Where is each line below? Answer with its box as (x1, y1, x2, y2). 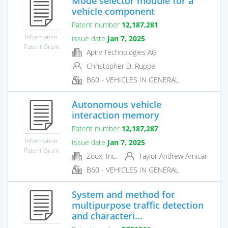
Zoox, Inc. (84, 151, 117, 161)
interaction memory (72, 108, 159, 121)
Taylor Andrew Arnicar (137, 151, 207, 161)
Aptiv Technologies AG (84, 47, 157, 57)
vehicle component (72, 5, 155, 17)
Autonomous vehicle (72, 98, 161, 110)
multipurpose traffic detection (72, 198, 204, 211)
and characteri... (72, 209, 142, 222)
